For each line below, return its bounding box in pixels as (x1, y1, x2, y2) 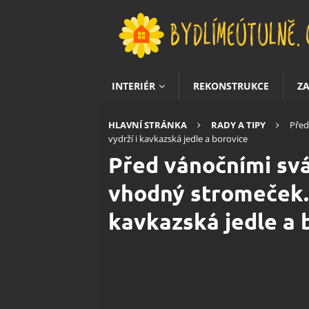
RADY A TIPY (211, 119, 266, 131)
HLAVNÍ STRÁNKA (108, 119, 187, 131)
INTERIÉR (112, 79, 155, 92)
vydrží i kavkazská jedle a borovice (108, 132, 248, 145)
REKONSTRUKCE (193, 79, 269, 92)
